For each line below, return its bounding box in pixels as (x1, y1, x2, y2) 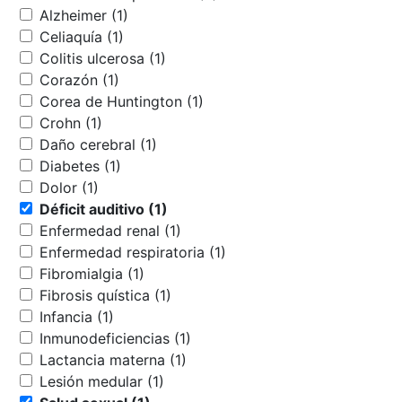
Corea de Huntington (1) (187, 92, 204, 110)
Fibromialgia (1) (127, 264, 144, 283)
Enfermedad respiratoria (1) (209, 242, 226, 261)
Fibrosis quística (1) (154, 285, 171, 304)
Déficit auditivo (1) (148, 199, 168, 218)
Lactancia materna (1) (170, 350, 187, 369)
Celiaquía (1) (107, 27, 124, 46)
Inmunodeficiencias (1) (174, 328, 191, 347)
